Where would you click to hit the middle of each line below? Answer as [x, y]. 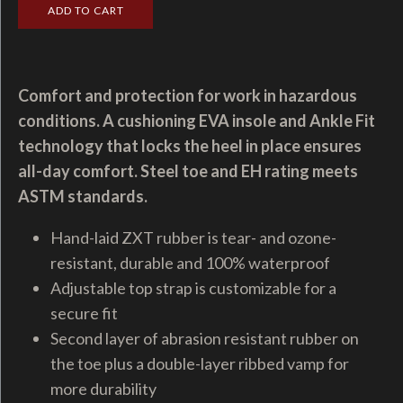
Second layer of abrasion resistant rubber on [205, 339]
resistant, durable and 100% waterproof [190, 263]
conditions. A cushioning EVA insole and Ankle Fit [197, 121]
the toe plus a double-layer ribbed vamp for [200, 364]
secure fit [84, 313]
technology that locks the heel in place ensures [190, 146]
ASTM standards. [83, 197]
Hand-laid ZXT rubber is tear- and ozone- [193, 238]
